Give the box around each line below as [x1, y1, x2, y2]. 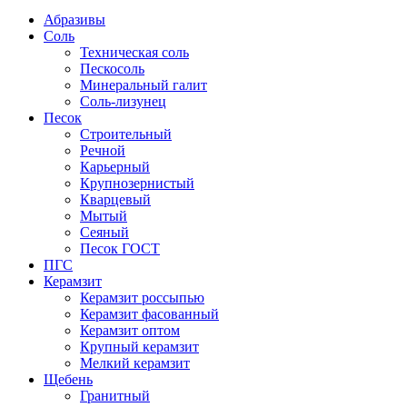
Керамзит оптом [80, 323, 180, 338]
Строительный [80, 126, 172, 142]
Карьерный [80, 159, 150, 174]
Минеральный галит [80, 77, 207, 93]
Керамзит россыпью [80, 290, 204, 305]
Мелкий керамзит [80, 355, 190, 371]
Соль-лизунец [80, 94, 166, 109]
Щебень [44, 372, 93, 387]
